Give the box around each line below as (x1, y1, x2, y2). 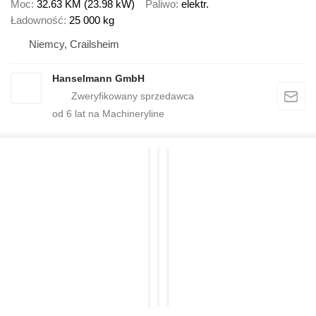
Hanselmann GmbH (52, 73, 145, 85)
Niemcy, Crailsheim (29, 38, 119, 51)
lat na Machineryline (72, 108, 164, 120)
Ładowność (11, 14, 63, 27)
